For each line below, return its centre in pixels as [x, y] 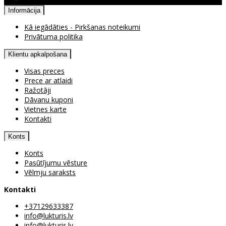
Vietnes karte [45, 109]
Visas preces [44, 71]
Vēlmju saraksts [50, 173]
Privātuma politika [53, 37]
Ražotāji [38, 90]
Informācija [24, 11]
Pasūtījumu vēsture [56, 163]
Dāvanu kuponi [49, 100]
